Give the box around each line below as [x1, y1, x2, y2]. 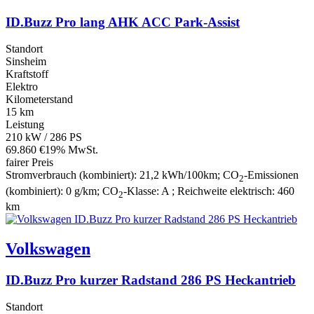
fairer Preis [6, 156, 53, 169]
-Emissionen [244, 169, 299, 182]
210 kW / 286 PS [6, 131, 82, 144]
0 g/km [66, 184, 97, 197]
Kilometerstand [6, 93, 73, 106]
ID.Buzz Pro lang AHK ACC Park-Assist [6, 14, 240, 29]
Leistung [6, 118, 44, 131]
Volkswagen [6, 239, 90, 258]
